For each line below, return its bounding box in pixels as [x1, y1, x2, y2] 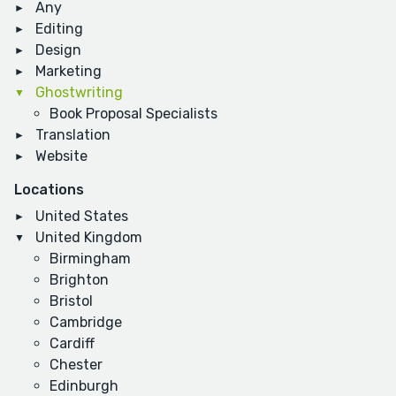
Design [35, 42, 81, 59]
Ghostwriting [35, 84, 123, 102]
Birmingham [49, 250, 131, 268]
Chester [49, 356, 103, 374]
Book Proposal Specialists [49, 105, 217, 123]
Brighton [49, 271, 109, 289]
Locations [14, 181, 84, 199]
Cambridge [49, 314, 122, 331]
